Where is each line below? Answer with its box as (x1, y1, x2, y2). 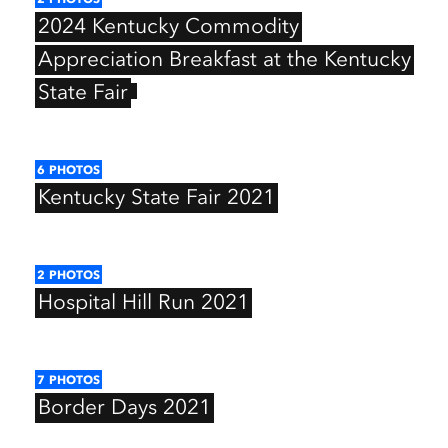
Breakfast (169, 45, 257, 75)
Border (38, 393, 105, 423)
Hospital (38, 288, 116, 318)
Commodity (185, 12, 299, 42)
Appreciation (38, 45, 163, 75)
